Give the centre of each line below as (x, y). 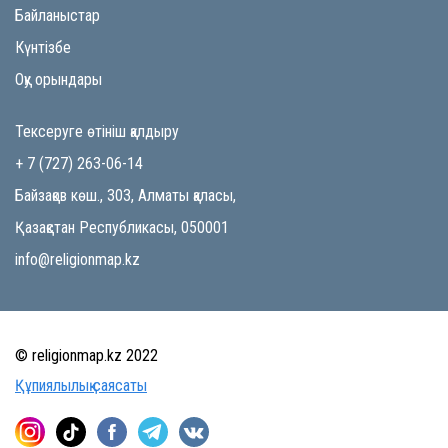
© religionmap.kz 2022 (86, 356)
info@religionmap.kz (77, 260)
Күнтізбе (43, 48)
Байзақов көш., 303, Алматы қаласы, (125, 196)
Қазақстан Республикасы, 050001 (122, 228)
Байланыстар (57, 16)
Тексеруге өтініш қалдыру (97, 132)
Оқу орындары (58, 80)
